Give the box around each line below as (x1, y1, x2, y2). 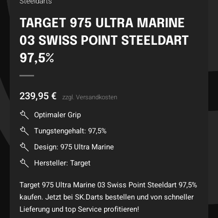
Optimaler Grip (34, 109, 81, 121)
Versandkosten (76, 92, 117, 102)
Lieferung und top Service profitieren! (19, 203, 139, 215)
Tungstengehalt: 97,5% (34, 126, 107, 137)
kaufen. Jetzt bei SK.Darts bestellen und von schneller (19, 191, 194, 202)
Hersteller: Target (34, 158, 91, 169)
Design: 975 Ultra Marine (34, 142, 114, 153)
